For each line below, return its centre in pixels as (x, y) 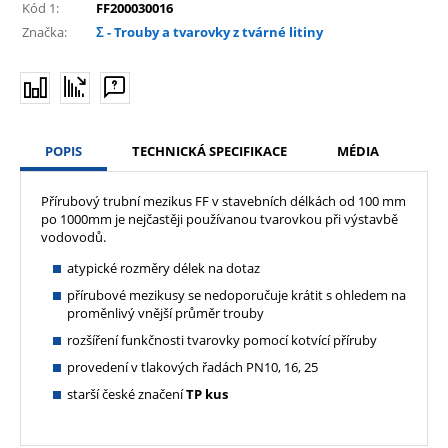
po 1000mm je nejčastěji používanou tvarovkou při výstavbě (219, 218)
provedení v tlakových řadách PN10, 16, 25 (192, 366)
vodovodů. (73, 236)
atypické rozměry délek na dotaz (163, 267)
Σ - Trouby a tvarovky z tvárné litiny (209, 31)
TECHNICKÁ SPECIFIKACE (209, 150)
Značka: (44, 31)
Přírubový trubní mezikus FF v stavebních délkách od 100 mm (223, 200)
